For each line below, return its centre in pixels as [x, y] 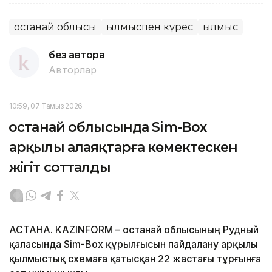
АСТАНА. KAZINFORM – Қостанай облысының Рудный [134, 229]
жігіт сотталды [60, 167]
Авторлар [73, 70]
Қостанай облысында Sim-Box [108, 127]
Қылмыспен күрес [150, 27]
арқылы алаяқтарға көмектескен [124, 147]
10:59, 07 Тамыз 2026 [46, 106]
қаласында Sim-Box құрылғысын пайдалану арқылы [134, 244]
